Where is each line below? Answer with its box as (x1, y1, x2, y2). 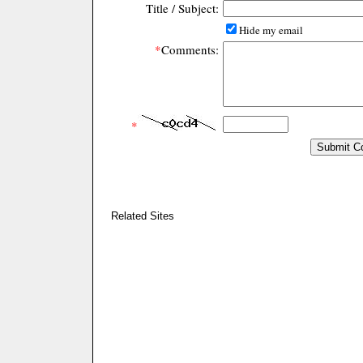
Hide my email (239, 23, 303, 38)
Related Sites (101, 210, 174, 222)
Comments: (161, 41, 219, 58)
